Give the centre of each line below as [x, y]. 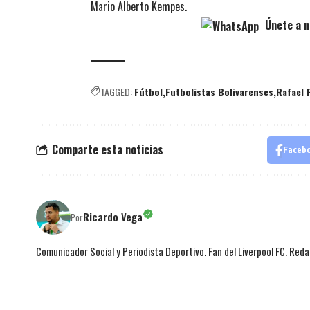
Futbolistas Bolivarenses [219, 91]
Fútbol [148, 91]
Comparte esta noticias [108, 150]
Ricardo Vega [113, 217]
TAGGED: [116, 91]
